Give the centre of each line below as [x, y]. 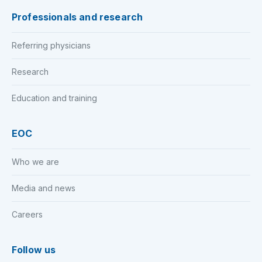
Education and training [54, 98]
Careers [27, 215]
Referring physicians [51, 46]
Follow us [34, 250]
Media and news [44, 188]
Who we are [35, 162]
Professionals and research [77, 17]
